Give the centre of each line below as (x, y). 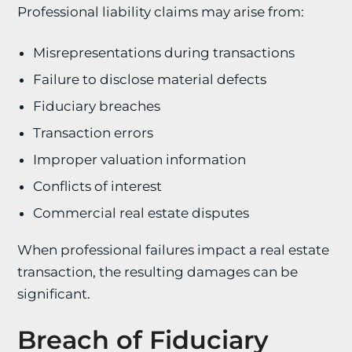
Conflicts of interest (98, 186)
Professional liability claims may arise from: (161, 12)
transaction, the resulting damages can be (158, 272)
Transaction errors (93, 133)
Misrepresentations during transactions (164, 53)
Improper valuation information (140, 159)
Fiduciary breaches (97, 106)
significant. (54, 294)
